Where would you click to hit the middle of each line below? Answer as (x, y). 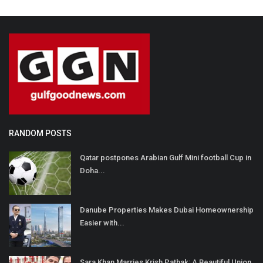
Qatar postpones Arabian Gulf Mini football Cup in (166, 157)
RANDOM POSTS (40, 133)
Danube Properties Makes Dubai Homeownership (167, 210)
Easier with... (102, 222)
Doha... (92, 170)
